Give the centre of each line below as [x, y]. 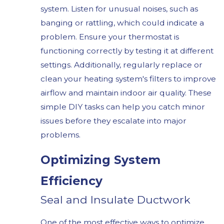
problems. [60, 134]
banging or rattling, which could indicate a [122, 22]
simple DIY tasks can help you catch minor [122, 106]
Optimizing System [100, 160]
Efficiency [71, 181]
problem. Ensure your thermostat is [109, 36]
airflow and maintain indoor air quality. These [126, 92]
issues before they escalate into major [113, 120]
